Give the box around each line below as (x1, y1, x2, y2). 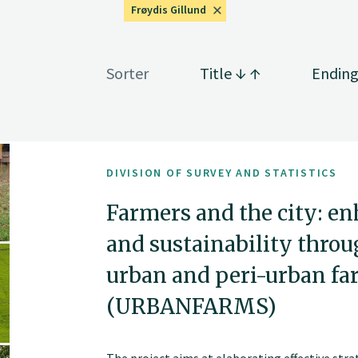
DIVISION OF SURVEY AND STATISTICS (106, 165, 337, 181)
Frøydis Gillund (130, 2, 206, 17)
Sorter (106, 62, 149, 83)
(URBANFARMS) (106, 292, 277, 320)
